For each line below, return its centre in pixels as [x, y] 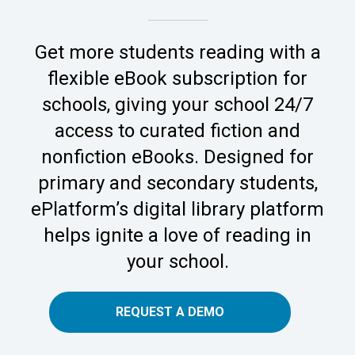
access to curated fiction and [177, 130]
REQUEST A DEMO [170, 311]
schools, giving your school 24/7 [177, 104]
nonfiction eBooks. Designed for [177, 157]
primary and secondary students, [177, 183]
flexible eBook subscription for [177, 78]
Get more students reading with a [177, 52]
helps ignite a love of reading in [177, 235]
